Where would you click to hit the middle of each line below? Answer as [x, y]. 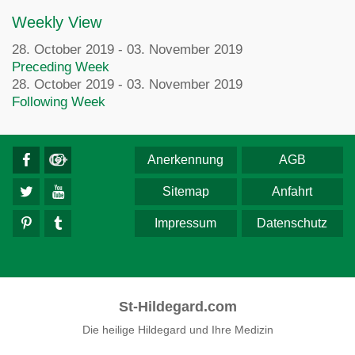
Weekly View [57, 22]
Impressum [186, 223]
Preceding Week [61, 67]
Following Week [59, 102]
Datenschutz [292, 223]
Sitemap [185, 191]
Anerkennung [186, 160]
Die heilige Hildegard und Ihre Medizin [177, 330]
